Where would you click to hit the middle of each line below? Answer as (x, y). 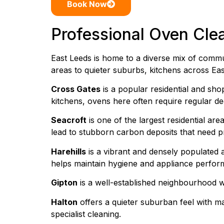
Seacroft (69, 120)
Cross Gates (76, 89)
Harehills (68, 151)
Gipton (64, 183)
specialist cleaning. (86, 214)
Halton (64, 202)
